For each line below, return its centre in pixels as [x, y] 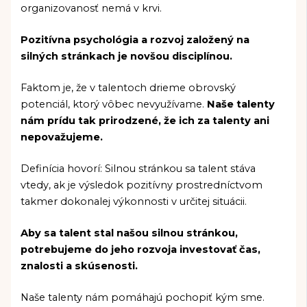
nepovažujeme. [62, 137]
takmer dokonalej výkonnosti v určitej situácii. [134, 202]
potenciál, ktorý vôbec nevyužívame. [114, 105]
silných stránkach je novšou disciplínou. [127, 57]
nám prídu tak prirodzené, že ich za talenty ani [145, 121]
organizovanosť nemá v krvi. [91, 9]
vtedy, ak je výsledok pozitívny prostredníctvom [142, 185]
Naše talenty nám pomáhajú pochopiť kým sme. [143, 297]
